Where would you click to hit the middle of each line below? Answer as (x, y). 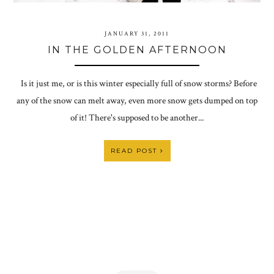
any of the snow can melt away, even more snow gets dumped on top (137, 101)
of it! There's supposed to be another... (137, 118)
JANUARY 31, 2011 (137, 34)
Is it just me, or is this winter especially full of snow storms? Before (137, 84)
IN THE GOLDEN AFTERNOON (137, 50)
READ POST (135, 151)
